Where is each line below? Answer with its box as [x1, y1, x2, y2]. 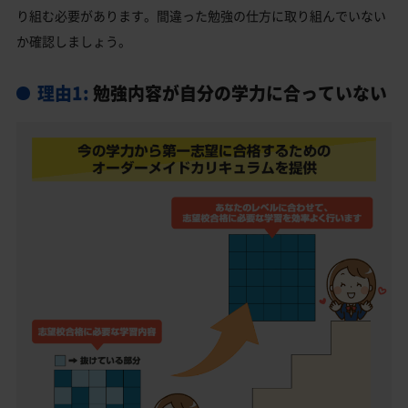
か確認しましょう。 [16, 32, 131, 51]
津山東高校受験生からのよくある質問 [67, 21, 285, 40]
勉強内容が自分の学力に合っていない [88, 79, 387, 106]
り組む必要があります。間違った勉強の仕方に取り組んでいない [16, 6, 386, 25]
